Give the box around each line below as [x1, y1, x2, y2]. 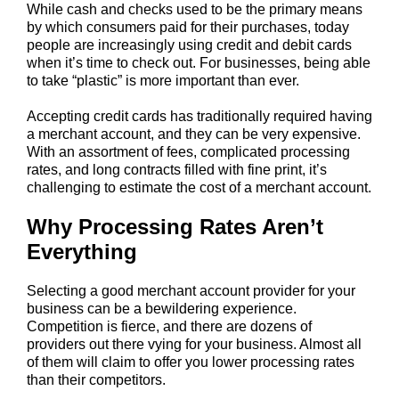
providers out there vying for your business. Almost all [27, 337, 362, 353]
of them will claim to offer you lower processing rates [27, 354, 354, 370]
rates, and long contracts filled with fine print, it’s [27, 162, 327, 178]
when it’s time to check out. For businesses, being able [27, 55, 370, 71]
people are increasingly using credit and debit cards [27, 37, 352, 53]
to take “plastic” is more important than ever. [27, 73, 299, 89]
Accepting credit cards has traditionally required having [27, 109, 372, 125]
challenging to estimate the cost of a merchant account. [27, 180, 371, 196]
